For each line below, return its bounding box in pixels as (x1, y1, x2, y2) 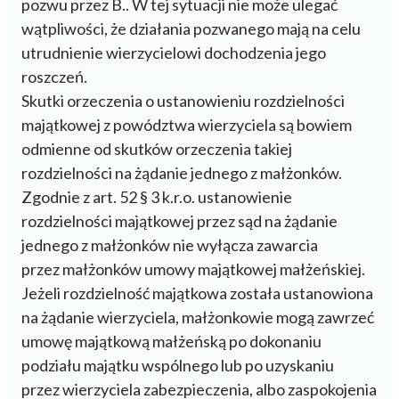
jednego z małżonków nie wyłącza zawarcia (21, 234, 318, 255)
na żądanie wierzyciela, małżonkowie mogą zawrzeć (21, 306, 374, 327)
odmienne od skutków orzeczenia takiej (21, 138, 292, 159)
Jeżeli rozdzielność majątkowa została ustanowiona (21, 282, 373, 303)
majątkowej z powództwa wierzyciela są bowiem (21, 114, 352, 134)
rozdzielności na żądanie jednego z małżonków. (21, 162, 342, 183)
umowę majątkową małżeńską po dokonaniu (21, 330, 322, 351)
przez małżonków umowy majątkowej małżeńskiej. (21, 258, 365, 279)
